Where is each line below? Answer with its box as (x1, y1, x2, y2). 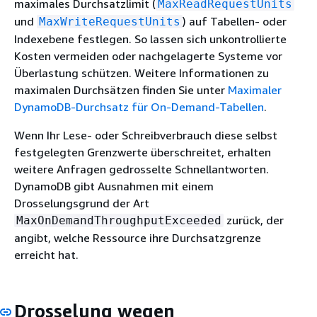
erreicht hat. (14, 248, 79, 262)
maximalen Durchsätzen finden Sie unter (14, 83, 228, 97)
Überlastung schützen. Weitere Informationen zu (14, 66, 269, 80)
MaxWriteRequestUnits (39, 15, 180, 28)
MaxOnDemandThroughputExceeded (16, 214, 221, 227)
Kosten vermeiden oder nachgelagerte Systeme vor (14, 49, 282, 63)
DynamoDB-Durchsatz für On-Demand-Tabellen (14, 100, 264, 114)
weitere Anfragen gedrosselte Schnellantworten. (14, 162, 269, 176)
